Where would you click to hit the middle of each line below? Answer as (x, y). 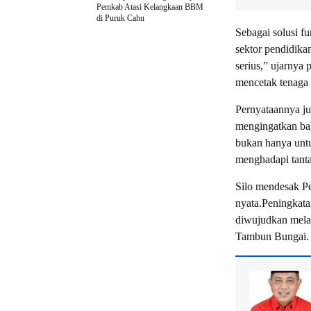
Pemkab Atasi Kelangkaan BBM (150, 7)
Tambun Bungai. (272, 236)
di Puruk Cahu (120, 18)
